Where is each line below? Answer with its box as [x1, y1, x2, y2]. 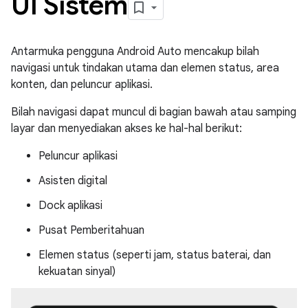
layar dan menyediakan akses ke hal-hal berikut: [11, 122, 242, 135]
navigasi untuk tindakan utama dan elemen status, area [11, 61, 279, 75]
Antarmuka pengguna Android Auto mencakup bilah [11, 45, 259, 58]
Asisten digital [38, 174, 107, 188]
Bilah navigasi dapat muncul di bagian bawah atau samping [11, 105, 296, 119]
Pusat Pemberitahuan [38, 223, 144, 237]
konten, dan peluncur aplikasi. [11, 78, 153, 91]
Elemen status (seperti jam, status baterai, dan [38, 248, 271, 262]
